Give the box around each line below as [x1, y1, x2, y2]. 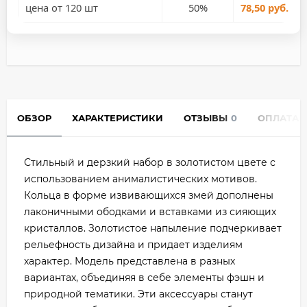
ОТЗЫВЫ [184, 112, 228, 123]
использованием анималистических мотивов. [24, 173, 257, 185]
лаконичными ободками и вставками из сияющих [24, 206, 276, 218]
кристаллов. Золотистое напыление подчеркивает [24, 222, 282, 234]
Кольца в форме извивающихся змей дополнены [24, 189, 273, 201]
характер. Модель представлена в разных [24, 255, 235, 267]
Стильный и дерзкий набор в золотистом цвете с [24, 156, 275, 169]
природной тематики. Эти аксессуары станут [24, 288, 253, 300]
